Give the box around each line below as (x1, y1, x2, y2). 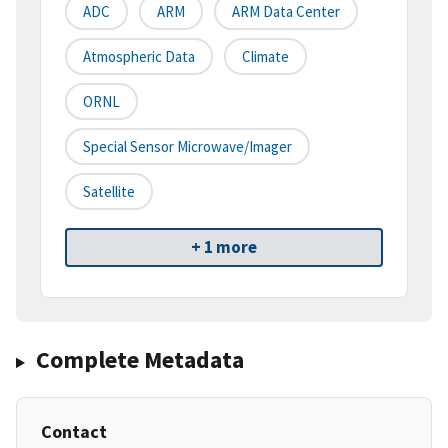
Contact (41, 420, 107, 444)
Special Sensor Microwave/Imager (83, 137, 292, 157)
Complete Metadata (35, 344, 244, 376)
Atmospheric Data (83, 47, 195, 67)
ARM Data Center (232, 2, 340, 22)
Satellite (83, 182, 135, 202)
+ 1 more (191, 236, 257, 259)
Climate (242, 47, 289, 67)
